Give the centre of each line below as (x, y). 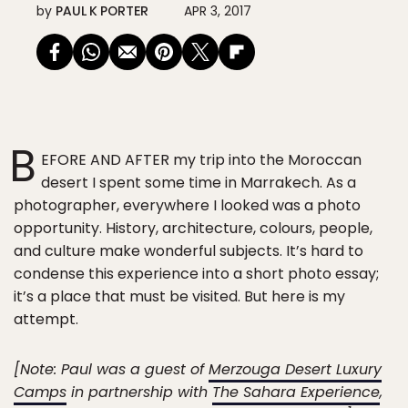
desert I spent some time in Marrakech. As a (199, 183)
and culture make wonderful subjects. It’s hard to (189, 251)
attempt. (46, 319)
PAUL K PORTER (102, 11)
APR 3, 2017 (218, 11)
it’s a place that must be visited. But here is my (179, 296)
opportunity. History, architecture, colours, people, (193, 228)
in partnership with (139, 392)
